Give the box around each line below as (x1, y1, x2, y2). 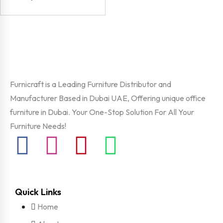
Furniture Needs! (10, 120, 66, 131)
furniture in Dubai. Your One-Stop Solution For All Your (10, 107, 194, 117)
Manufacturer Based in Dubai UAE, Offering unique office (10, 93, 206, 103)
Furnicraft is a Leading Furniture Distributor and (10, 79, 171, 89)
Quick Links (15, 186, 61, 198)
